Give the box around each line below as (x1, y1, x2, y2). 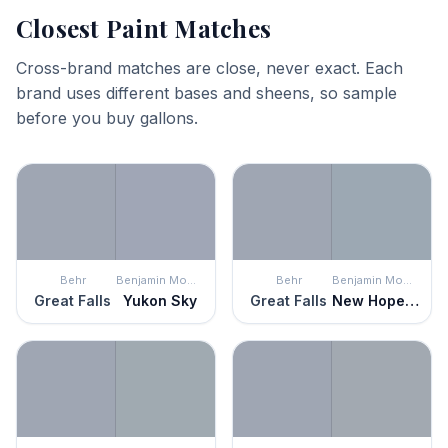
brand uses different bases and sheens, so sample (16, 83, 397, 103)
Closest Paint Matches (16, 12, 272, 44)
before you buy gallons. (16, 108, 198, 128)
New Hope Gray (405, 292, 419, 309)
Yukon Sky (122, 292, 197, 309)
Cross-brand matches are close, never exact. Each (16, 58, 403, 78)
